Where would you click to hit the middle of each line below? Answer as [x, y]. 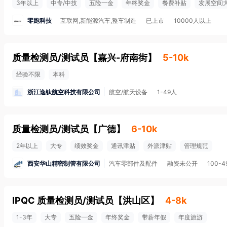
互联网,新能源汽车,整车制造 [98, 21]
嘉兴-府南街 [123, 58]
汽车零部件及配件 [133, 163]
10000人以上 [193, 21]
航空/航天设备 [128, 92]
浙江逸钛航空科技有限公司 [64, 92]
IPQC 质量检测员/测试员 [63, 200]
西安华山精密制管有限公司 [64, 163]
